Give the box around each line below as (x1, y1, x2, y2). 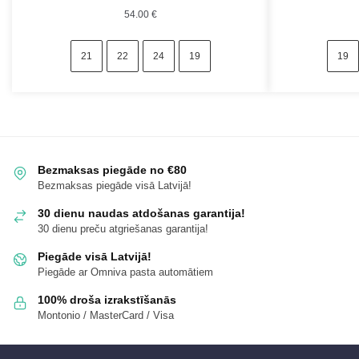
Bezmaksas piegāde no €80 (38, 163, 187, 177)
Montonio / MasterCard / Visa (38, 309, 174, 322)
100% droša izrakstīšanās (38, 293, 176, 307)
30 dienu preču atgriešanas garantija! (38, 223, 208, 236)
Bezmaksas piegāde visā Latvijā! (38, 179, 192, 192)
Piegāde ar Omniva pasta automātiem (38, 266, 213, 279)
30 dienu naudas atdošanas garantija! (38, 207, 245, 220)
